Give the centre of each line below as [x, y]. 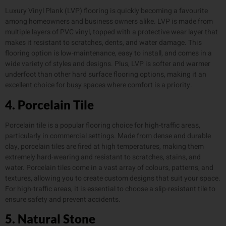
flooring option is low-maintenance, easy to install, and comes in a [108, 53]
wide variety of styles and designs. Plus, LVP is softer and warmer [108, 64]
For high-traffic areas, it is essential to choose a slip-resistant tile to [110, 189]
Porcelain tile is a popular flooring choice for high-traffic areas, [103, 125]
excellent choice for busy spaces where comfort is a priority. [99, 85]
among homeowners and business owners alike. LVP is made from [109, 22]
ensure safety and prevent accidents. [63, 199]
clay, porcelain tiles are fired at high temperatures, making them [104, 146]
